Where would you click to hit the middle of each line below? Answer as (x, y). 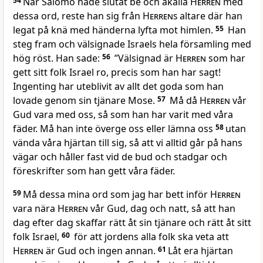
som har (226, 58)
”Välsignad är (144, 58)
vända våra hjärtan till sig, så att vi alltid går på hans (128, 143)
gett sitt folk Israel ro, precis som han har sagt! (117, 73)
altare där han (210, 16)
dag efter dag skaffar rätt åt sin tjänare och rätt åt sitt (132, 223)
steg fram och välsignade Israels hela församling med (132, 44)
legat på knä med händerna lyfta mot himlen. (114, 30)
